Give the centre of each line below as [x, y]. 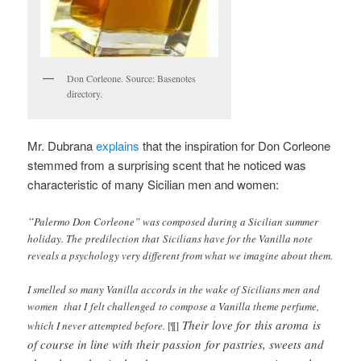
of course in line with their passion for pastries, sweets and [176, 344]
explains [120, 145]
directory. [85, 94]
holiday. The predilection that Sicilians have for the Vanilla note [170, 238]
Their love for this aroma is [252, 324]
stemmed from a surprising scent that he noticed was [167, 164]
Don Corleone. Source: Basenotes [132, 79]
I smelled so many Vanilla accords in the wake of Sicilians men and [174, 289]
